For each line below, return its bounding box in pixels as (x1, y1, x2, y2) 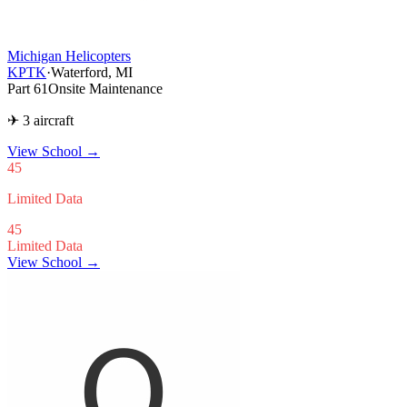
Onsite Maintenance (48, 80, 163, 96)
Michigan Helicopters (7, 47, 131, 64)
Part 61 (7, 80, 48, 96)
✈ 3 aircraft (7, 112, 74, 128)
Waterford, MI (51, 64, 133, 80)
